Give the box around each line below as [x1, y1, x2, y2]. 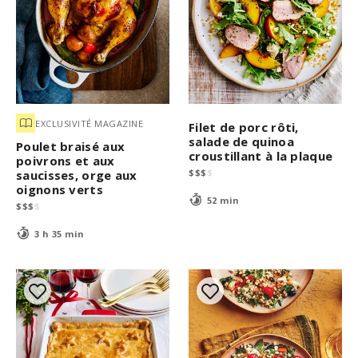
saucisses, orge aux [16, 167, 137, 184]
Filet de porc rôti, [189, 119, 299, 136]
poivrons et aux [16, 153, 115, 169]
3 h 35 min [34, 227, 85, 240]
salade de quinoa [189, 133, 294, 150]
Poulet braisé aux [16, 138, 125, 155]
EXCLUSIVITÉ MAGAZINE [35, 117, 143, 129]
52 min [206, 193, 240, 206]
